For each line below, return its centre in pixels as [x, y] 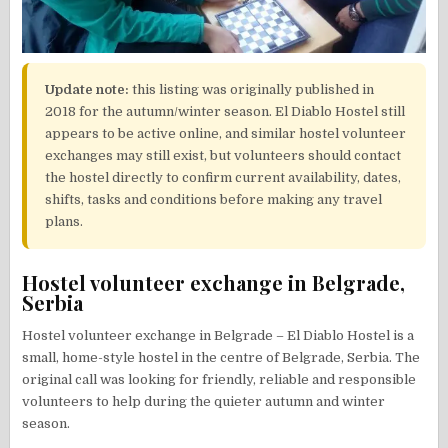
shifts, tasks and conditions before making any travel [214, 199]
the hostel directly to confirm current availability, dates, [223, 177]
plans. [64, 221]
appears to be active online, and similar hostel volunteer [226, 133]
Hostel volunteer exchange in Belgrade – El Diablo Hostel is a [218, 335]
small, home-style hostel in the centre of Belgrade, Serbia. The [221, 357]
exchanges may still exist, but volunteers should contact [223, 155]
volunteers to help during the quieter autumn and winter [204, 401]
